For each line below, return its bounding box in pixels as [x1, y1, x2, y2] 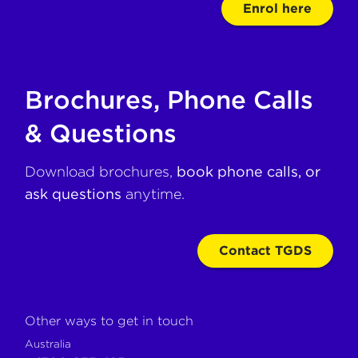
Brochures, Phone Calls [25, 84, 314, 115]
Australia [25, 337, 72, 351]
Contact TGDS [218, 243, 312, 259]
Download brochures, [25, 163, 173, 181]
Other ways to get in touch [25, 312, 194, 328]
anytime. [121, 185, 185, 203]
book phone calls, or [177, 163, 321, 181]
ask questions [25, 185, 122, 203]
